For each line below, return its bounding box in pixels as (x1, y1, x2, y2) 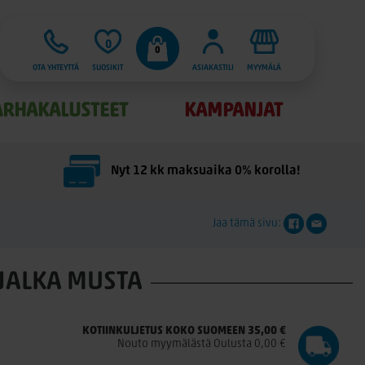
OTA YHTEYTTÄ (33, 63, 80, 73)
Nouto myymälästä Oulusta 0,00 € (117, 338, 286, 350)
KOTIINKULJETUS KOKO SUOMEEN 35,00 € (81, 325, 286, 337)
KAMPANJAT (184, 102, 283, 121)
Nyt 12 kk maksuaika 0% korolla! (108, 165, 301, 178)
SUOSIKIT (92, 63, 124, 73)
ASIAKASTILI (192, 63, 235, 73)
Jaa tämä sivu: (213, 218, 284, 230)
